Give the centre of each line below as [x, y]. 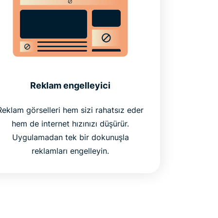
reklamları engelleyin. [71, 151]
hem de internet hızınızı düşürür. [71, 124]
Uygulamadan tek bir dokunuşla [70, 137]
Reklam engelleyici [71, 86]
